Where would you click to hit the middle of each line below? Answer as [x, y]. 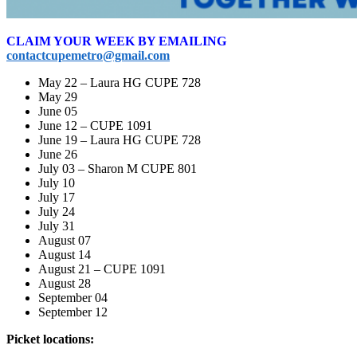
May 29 [58, 97]
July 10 [57, 183]
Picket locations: [52, 339]
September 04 [73, 298]
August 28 [65, 284]
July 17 [57, 198]
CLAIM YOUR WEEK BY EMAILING [116, 41]
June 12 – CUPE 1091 [95, 126]
